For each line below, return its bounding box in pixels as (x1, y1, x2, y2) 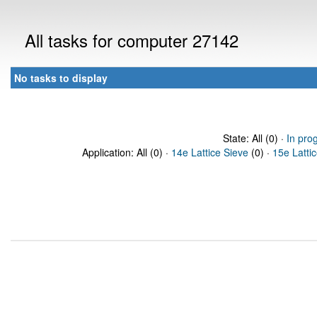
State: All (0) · (222, 131, 287, 145)
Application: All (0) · (82, 145, 171, 159)
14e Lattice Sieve (171, 145, 248, 159)
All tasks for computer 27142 (25, 28, 238, 52)
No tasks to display (14, 71, 108, 85)
